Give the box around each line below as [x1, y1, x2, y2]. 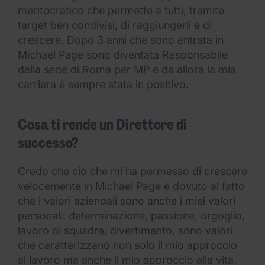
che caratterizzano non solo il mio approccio [18, 239, 237, 251]
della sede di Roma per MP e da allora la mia [18, 63, 236, 76]
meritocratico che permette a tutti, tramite [18, 4, 224, 17]
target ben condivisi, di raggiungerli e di [18, 19, 212, 31]
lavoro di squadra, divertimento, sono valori [18, 224, 232, 237]
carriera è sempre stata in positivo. [18, 78, 189, 91]
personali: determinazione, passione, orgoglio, [18, 209, 245, 222]
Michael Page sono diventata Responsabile [18, 49, 228, 61]
